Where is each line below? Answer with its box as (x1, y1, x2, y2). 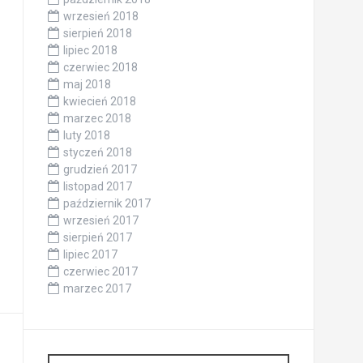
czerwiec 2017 (62, 264, 138, 278)
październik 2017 (62, 196, 151, 210)
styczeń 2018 (62, 145, 132, 159)
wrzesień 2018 (62, 9, 139, 23)
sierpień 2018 (62, 26, 132, 40)
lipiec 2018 (62, 43, 117, 57)
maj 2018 (62, 77, 111, 91)
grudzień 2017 (62, 162, 137, 176)
